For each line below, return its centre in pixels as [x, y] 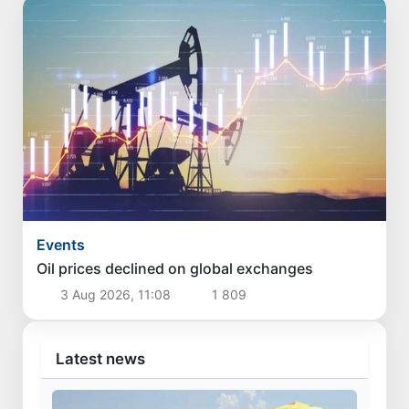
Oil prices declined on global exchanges [175, 268]
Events [61, 244]
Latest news [100, 358]
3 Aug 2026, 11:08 [115, 294]
